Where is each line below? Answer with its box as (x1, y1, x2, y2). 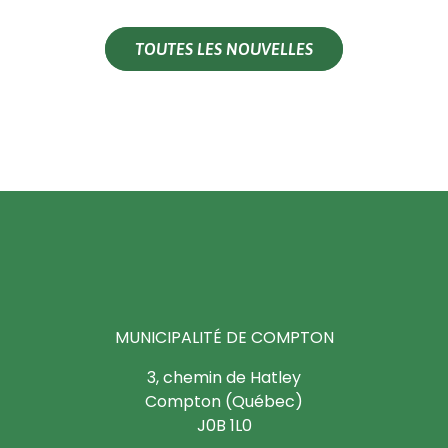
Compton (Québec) (145, 390, 303, 414)
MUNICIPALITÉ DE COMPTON (114, 326, 334, 350)
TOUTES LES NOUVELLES (135, 40, 313, 59)
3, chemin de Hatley (147, 366, 301, 390)
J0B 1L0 (196, 414, 252, 438)
